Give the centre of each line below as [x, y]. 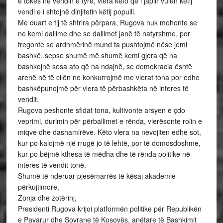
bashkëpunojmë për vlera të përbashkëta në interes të [103, 88]
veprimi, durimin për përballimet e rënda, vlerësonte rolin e [110, 121]
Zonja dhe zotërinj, [47, 198]
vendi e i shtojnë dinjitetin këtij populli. [77, 11]
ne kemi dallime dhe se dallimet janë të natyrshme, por [104, 33]
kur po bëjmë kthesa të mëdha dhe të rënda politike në [104, 154]
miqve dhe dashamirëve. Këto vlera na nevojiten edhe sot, [109, 132]
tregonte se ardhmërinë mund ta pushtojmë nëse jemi [102, 44]
